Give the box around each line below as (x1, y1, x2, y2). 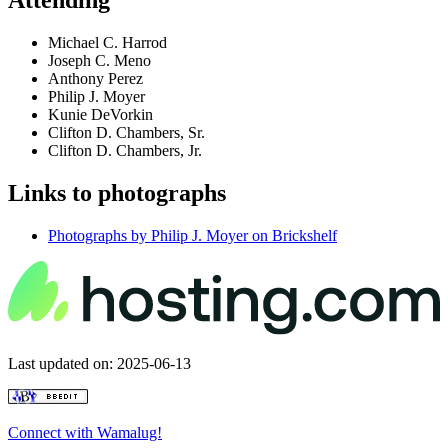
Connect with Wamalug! (8, 423, 162, 441)
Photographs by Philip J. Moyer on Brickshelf (48, 227, 337, 245)
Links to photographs (8, 180, 226, 207)
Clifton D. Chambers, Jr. (48, 142, 202, 160)
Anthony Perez (48, 70, 143, 88)
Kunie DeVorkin (48, 106, 153, 124)
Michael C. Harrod (48, 34, 167, 52)
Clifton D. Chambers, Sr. (48, 124, 205, 142)
